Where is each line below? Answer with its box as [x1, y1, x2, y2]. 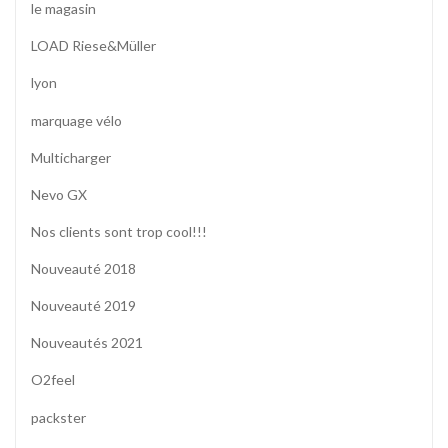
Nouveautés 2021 [31, 334, 143, 352]
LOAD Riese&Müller [31, 37, 156, 55]
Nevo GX [31, 185, 87, 203]
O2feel [31, 371, 75, 389]
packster [31, 408, 86, 426]
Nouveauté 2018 [31, 260, 136, 277]
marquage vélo [31, 111, 122, 129]
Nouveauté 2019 [31, 297, 136, 315]
